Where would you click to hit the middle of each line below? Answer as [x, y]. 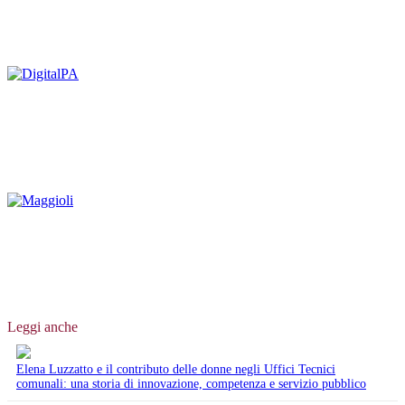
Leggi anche [42, 326]
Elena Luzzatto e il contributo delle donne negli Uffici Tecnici [176, 369]
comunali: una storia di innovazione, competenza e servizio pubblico [191, 383]
